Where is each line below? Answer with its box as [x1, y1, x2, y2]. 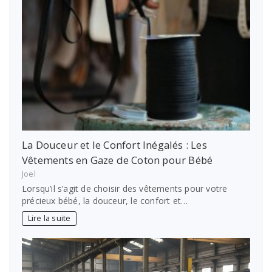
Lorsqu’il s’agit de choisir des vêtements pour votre [22, 182, 228, 194]
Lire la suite [27, 213, 71, 224]
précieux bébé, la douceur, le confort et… [22, 194, 188, 206]
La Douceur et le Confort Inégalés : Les [22, 137, 207, 152]
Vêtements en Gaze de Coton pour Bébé [22, 152, 213, 167]
